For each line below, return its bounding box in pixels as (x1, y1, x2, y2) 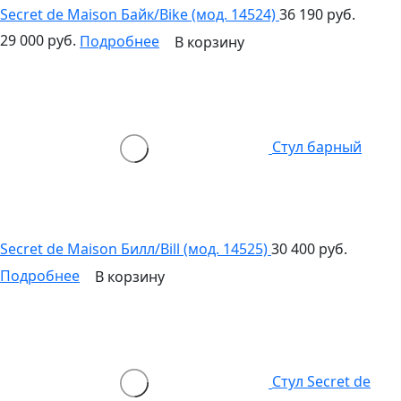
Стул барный (272, 137, 362, 158)
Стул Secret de (272, 371, 371, 392)
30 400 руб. (271, 239, 347, 260)
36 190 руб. (279, 4, 355, 25)
